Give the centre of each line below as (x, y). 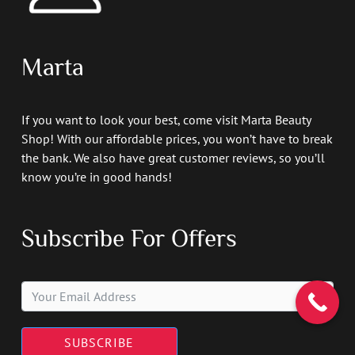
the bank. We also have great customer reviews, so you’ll (173, 157)
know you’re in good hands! (96, 176)
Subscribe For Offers (129, 239)
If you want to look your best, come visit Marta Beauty (166, 119)
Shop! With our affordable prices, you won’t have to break (177, 138)
